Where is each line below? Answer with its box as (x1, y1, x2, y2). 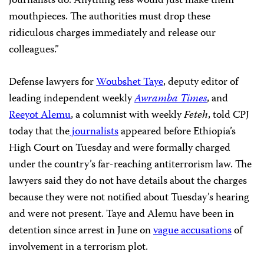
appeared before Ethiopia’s (118, 123, 236, 141)
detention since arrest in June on (9, 222, 153, 240)
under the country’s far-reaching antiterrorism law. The (9, 156, 252, 174)
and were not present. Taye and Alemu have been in (9, 206, 234, 223)
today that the (9, 123, 70, 141)
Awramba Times (134, 90, 207, 108)
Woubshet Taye (96, 74, 163, 91)
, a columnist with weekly (71, 107, 184, 124)
